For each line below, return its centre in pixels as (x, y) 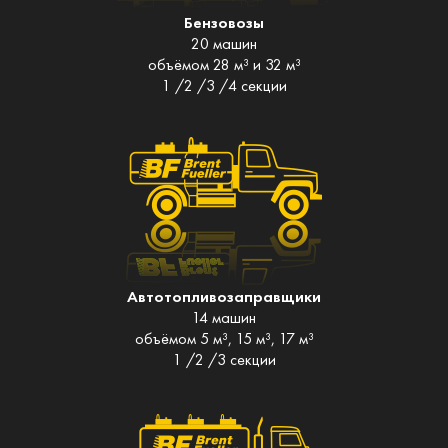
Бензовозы (224, 22)
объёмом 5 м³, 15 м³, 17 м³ (224, 338)
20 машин (224, 43)
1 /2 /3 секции (224, 359)
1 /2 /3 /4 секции (224, 85)
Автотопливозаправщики (224, 296)
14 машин (224, 317)
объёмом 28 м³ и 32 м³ (224, 64)
